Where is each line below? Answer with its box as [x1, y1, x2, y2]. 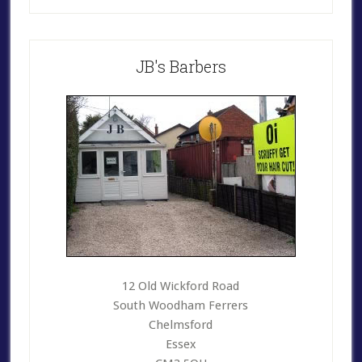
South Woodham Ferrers [113, 298, 249, 313]
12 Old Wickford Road [122, 279, 240, 293]
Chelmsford [149, 318, 213, 332]
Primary [27, 37, 103, 63]
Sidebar [27, 60, 95, 86]
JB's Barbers [135, 56, 226, 77]
